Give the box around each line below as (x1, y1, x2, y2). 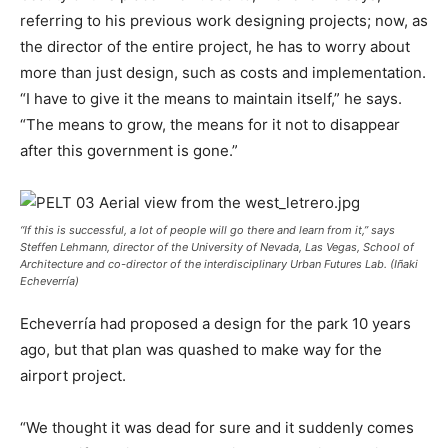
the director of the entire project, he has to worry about (20, 37, 410, 57)
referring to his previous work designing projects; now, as (20, 11, 428, 31)
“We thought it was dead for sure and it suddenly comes (20, 418, 414, 438)
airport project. (20, 366, 126, 386)
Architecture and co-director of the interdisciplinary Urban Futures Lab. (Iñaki (20, 257, 418, 272)
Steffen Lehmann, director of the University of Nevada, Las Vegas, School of (20, 240, 414, 255)
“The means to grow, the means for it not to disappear (20, 115, 400, 135)
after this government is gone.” (20, 141, 238, 161)
